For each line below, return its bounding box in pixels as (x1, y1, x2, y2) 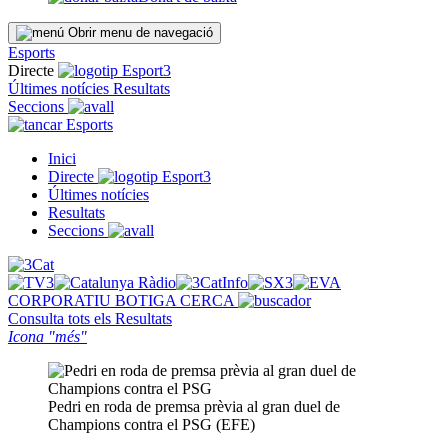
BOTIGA (115, 292, 180, 309)
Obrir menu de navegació (68, 25, 213, 40)
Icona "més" (8, 328, 87, 345)
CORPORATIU (8, 292, 115, 309)
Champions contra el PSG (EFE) (48, 416, 255, 433)
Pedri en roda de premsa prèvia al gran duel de (48, 398, 340, 415)
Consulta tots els (8, 310, 115, 327)
